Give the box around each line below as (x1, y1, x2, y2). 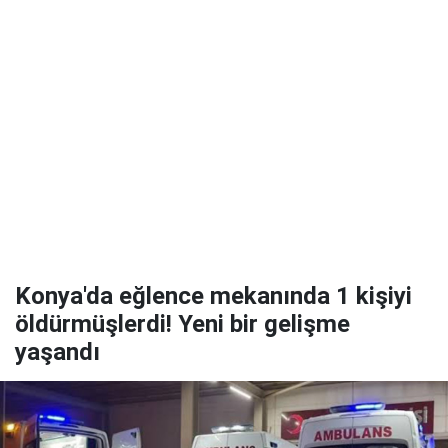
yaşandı (15, 338, 100, 366)
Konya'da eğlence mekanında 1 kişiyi (15, 282, 412, 310)
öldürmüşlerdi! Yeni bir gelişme (15, 310, 350, 338)
